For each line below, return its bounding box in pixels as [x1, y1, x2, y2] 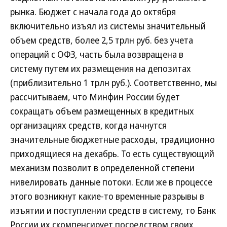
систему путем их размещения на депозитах [10, 62, 191, 74]
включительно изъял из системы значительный [10, 20, 206, 32]
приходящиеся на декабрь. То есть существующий [10, 147, 214, 160]
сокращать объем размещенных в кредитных [10, 105, 194, 117]
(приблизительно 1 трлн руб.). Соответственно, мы [10, 77, 217, 89]
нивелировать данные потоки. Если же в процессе [10, 176, 212, 188]
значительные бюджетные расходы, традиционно [10, 133, 215, 145]
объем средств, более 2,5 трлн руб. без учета [10, 34, 193, 46]
